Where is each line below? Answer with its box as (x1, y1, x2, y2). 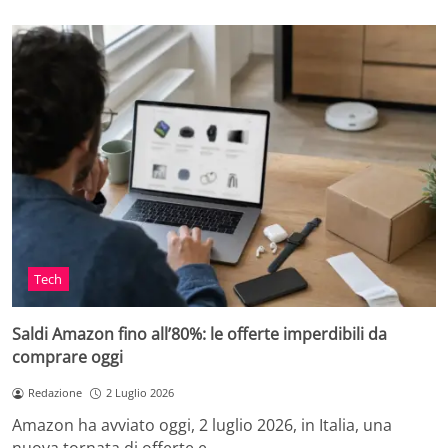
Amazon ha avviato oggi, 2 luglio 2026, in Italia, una (12, 414, 392, 437)
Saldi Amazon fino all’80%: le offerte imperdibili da (12, 323, 387, 346)
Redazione (27, 385, 82, 401)
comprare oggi (12, 346, 123, 369)
